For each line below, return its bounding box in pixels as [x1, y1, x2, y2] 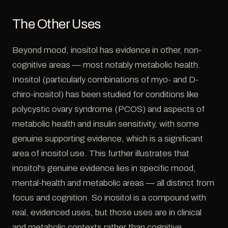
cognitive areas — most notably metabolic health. [12, 60, 201, 70]
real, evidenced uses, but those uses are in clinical [12, 207, 202, 217]
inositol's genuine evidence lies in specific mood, [12, 163, 196, 173]
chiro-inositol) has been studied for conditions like [12, 89, 198, 99]
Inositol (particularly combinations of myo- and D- [12, 74, 198, 84]
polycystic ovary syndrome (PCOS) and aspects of [12, 104, 205, 114]
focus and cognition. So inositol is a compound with [12, 192, 206, 203]
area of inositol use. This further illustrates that [12, 148, 189, 158]
